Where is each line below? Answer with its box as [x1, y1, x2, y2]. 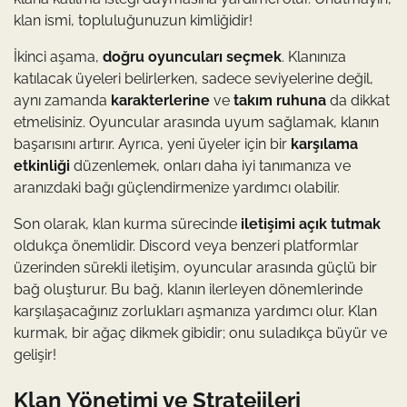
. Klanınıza [282, 47, 346, 65]
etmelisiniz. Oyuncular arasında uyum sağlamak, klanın [14, 113, 379, 131]
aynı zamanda [14, 91, 111, 109]
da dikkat [326, 91, 390, 109]
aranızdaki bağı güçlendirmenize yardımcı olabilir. [14, 178, 340, 196]
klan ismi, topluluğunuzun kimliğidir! [14, 11, 253, 29]
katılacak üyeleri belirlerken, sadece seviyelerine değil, [14, 69, 373, 87]
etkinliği [14, 156, 70, 174]
